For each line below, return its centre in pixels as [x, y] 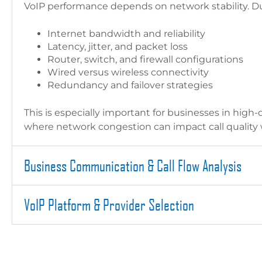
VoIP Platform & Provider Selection [109, 204]
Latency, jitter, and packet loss [118, 46]
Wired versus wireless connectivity [128, 72]
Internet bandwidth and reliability [126, 34]
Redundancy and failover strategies [130, 85]
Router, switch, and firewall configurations [145, 59]
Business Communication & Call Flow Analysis [133, 165]
